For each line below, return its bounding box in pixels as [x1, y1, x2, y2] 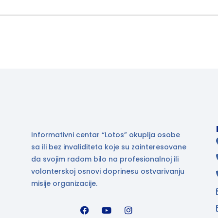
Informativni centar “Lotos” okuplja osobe [31, 129, 180, 140]
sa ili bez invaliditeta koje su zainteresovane [31, 142, 186, 152]
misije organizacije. [31, 178, 99, 188]
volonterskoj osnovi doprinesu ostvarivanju [31, 166, 184, 176]
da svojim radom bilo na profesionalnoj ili [31, 154, 179, 164]
